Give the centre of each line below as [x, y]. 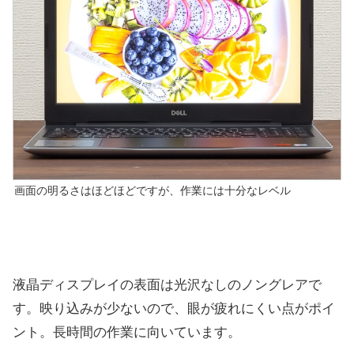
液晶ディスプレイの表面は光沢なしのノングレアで [167, 284]
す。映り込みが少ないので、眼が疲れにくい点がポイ [174, 308]
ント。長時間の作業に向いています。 [127, 332]
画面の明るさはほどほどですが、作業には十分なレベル [153, 191]
